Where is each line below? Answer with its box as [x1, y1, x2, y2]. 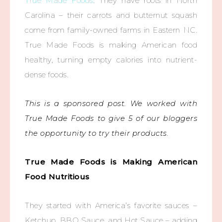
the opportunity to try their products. [25, 128, 171, 138]
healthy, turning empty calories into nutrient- [25, 55, 197, 64]
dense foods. [25, 70, 68, 79]
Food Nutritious [25, 172, 90, 181]
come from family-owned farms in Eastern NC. [25, 25, 197, 35]
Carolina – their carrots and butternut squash [25, 10, 197, 20]
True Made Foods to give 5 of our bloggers [25, 113, 197, 123]
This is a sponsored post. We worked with [25, 99, 197, 108]
